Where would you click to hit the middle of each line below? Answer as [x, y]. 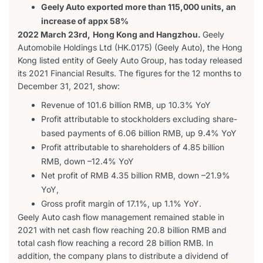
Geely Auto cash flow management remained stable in [121, 217]
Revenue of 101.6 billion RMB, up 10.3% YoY [126, 105]
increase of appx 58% [85, 21]
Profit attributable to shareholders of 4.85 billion [133, 147]
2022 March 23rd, [54, 35]
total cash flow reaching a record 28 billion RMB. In [115, 243]
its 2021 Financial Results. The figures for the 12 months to [129, 73]
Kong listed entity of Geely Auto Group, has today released [130, 60]
